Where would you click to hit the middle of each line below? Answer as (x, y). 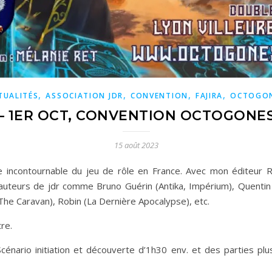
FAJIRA (209, 96)
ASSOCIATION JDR (84, 96)
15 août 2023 (136, 145)
